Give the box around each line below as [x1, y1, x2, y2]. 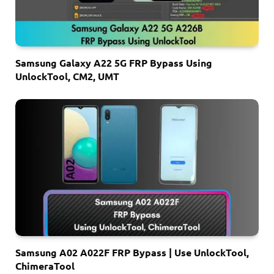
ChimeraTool [15, 259, 75, 272]
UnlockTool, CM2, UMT [15, 69, 119, 83]
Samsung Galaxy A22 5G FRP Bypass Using [15, 56, 212, 69]
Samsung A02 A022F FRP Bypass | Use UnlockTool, [15, 245, 249, 259]
